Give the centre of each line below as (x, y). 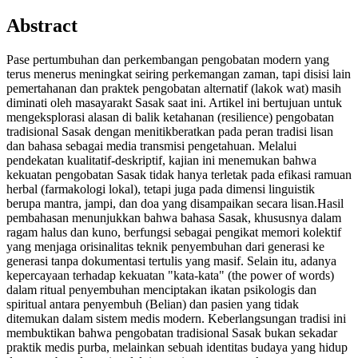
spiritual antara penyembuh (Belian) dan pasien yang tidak (153, 304)
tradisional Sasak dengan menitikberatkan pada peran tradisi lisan (170, 132)
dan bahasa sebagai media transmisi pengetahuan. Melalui (151, 146)
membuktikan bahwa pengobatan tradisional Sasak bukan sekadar (172, 333)
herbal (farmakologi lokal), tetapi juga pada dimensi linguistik (161, 189)
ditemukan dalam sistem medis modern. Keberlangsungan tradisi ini (176, 319)
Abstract (42, 26)
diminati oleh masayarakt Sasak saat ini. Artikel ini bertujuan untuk (174, 103)
